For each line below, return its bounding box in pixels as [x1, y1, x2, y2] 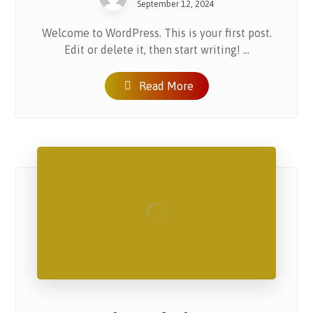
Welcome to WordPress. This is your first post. [41, 27, 272, 39]
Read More [138, 80, 194, 92]
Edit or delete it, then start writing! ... [64, 43, 249, 56]
